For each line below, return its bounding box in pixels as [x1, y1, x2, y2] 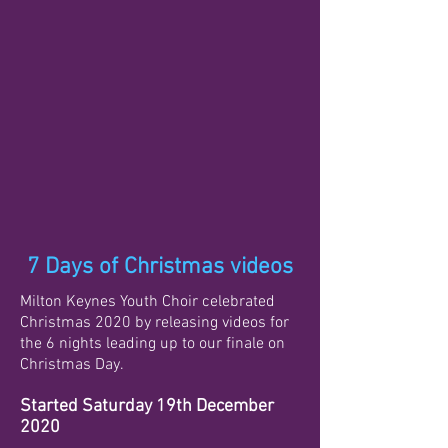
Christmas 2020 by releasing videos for [20, 313, 289, 333]
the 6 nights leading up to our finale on [20, 334, 285, 354]
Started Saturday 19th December [20, 396, 274, 417]
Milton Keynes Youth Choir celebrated [20, 292, 275, 312]
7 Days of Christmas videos [27, 253, 293, 281]
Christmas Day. [20, 355, 128, 375]
